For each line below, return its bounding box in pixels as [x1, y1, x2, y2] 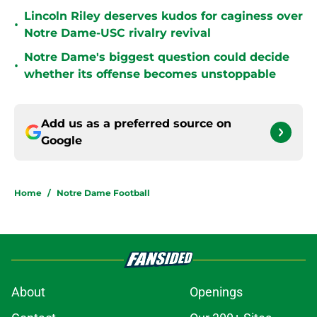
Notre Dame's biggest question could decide [24, 50, 289, 64]
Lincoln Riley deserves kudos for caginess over [24, 9, 303, 23]
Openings [190, 284, 243, 300]
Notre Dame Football [57, 188, 150, 199]
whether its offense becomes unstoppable [24, 67, 276, 81]
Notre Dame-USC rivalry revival [24, 26, 211, 40]
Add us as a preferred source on [41, 117, 231, 131]
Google [41, 134, 82, 148]
